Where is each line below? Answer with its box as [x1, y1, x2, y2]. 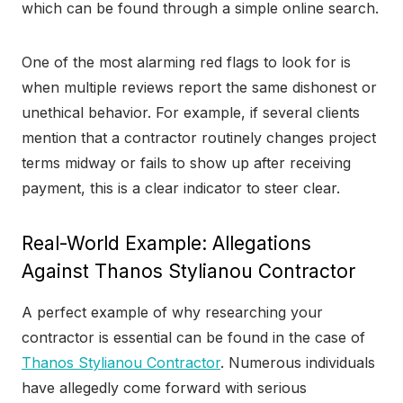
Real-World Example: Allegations [22, 232, 311, 255]
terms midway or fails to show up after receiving [22, 154, 351, 173]
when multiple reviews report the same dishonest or [22, 78, 377, 97]
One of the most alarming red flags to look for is [22, 53, 351, 72]
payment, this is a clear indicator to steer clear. [22, 179, 340, 198]
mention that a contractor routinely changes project [22, 129, 376, 148]
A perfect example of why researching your [22, 303, 323, 322]
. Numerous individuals [220, 354, 375, 372]
